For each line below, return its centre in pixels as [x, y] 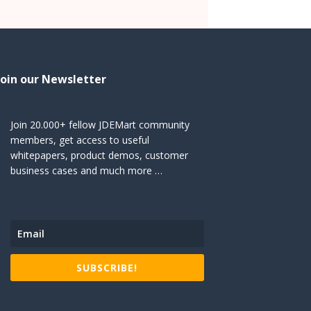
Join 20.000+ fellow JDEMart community [100, 124]
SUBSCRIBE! [107, 267]
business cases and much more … [86, 170]
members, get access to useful [79, 140]
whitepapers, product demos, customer [99, 155]
